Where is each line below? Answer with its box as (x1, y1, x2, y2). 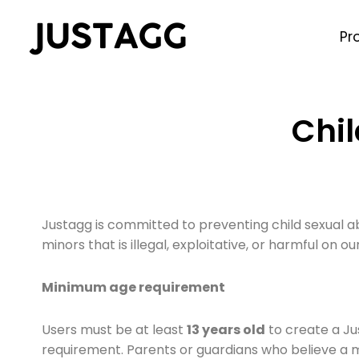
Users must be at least (42, 321, 187, 339)
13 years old (187, 321, 265, 339)
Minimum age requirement (42, 278, 225, 296)
